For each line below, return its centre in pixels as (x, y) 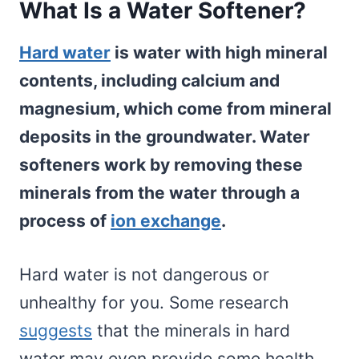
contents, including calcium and (149, 81)
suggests (56, 331)
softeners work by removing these (161, 165)
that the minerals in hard (191, 331)
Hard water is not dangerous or (144, 275)
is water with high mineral (219, 53)
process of (65, 221)
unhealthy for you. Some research (154, 303)
